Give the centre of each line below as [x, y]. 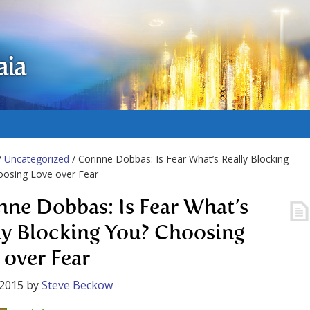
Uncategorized [37, 159]
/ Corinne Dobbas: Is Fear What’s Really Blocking [179, 159]
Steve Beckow [77, 285]
